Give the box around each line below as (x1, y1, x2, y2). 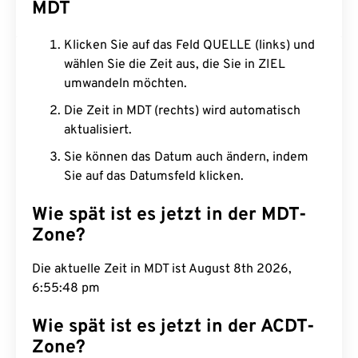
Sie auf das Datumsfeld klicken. (64, 169, 244, 185)
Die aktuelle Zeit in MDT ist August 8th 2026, (32, 261, 292, 277)
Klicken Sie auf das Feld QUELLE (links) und (64, 38, 315, 54)
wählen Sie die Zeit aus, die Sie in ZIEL (64, 57, 285, 73)
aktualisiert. (64, 122, 132, 138)
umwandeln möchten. (64, 76, 187, 92)
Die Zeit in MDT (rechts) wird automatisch (64, 103, 300, 119)
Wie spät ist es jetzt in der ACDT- (32, 316, 315, 339)
